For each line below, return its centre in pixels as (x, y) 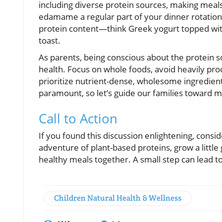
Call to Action (78, 118)
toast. (50, 40)
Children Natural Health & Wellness (118, 198)
